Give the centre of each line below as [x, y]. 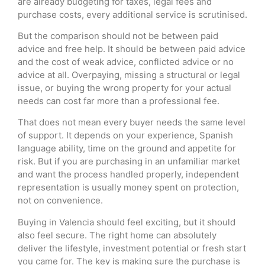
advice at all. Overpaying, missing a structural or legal [129, 75]
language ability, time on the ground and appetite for [127, 148]
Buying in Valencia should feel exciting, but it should [127, 222]
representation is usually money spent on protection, [128, 188]
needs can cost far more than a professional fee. [119, 101]
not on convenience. [60, 201]
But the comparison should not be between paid [118, 35]
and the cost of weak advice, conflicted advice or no [126, 62]
